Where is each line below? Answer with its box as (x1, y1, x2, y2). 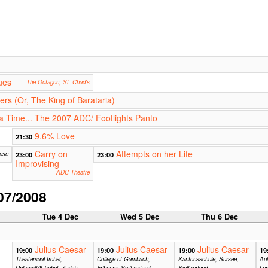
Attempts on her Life (115, 148, 193, 160)
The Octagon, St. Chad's (26, 78, 90, 87)
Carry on (34, 148, 68, 160)
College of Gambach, (96, 254, 150, 263)
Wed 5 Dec (120, 211, 160, 222)
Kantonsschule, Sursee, (178, 254, 239, 263)
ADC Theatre (56, 168, 90, 177)
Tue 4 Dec (42, 211, 78, 222)
